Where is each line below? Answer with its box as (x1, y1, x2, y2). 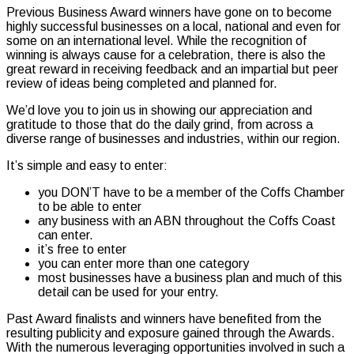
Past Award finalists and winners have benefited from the (6, 311, 322, 326)
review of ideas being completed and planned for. (6, 76, 277, 90)
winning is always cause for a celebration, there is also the (6, 47, 326, 62)
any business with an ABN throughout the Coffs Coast (38, 213, 336, 228)
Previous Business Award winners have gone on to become (6, 5, 332, 19)
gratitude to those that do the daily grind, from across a (6, 117, 313, 131)
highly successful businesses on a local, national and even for (6, 19, 341, 33)
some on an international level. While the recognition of (6, 33, 307, 47)
